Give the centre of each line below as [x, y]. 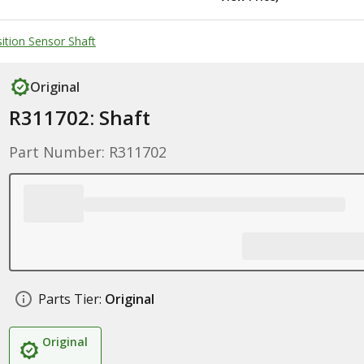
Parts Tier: [69, 299]
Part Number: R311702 [87, 152]
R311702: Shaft [79, 117]
